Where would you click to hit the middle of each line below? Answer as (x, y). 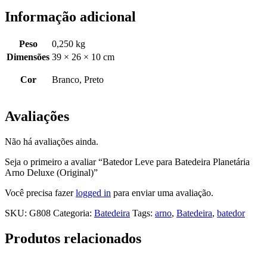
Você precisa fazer (40, 193)
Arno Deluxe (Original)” (51, 172)
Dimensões (28, 57)
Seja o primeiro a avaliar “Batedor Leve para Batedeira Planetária (127, 162)
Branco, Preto (78, 79)
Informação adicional (70, 16)
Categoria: (74, 213)
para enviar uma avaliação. (162, 193)
